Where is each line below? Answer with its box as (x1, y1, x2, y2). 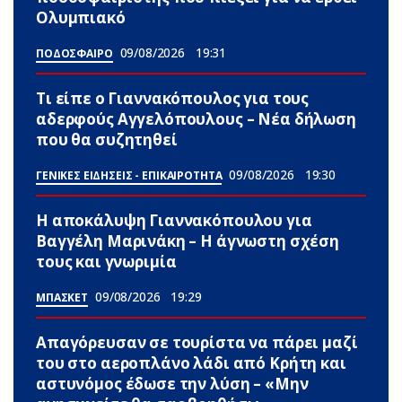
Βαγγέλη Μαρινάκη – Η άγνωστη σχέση (36, 231, 339, 252)
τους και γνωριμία (36, 251, 177, 273)
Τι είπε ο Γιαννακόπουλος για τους (36, 88, 310, 109)
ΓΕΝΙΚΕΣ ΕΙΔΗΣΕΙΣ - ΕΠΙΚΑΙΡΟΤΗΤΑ (36, 168, 223, 184)
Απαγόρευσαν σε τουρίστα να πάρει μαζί (36, 332, 358, 354)
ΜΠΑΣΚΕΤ (36, 290, 88, 306)
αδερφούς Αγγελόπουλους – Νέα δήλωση (36, 109, 356, 130)
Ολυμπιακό (36, 7, 126, 29)
